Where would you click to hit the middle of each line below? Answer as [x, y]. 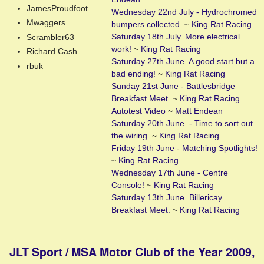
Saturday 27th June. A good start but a [183, 61]
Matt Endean [199, 111]
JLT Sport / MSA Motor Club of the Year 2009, [132, 252]
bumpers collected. [147, 24]
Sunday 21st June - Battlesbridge [174, 86]
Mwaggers [46, 23]
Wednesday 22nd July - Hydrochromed [184, 12]
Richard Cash [52, 52]
